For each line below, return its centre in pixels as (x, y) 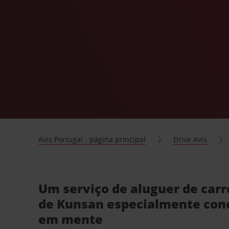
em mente (71, 219)
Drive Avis (190, 139)
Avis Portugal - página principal (92, 139)
